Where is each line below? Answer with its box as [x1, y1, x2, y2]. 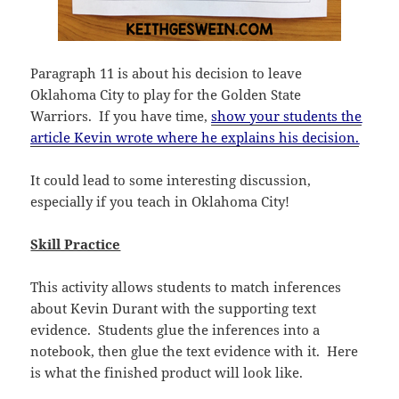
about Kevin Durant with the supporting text [30, 298, 317, 317]
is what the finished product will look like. [30, 362, 304, 381]
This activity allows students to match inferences [30, 277, 342, 296]
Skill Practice [30, 234, 121, 253]
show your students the [211, 106, 362, 125]
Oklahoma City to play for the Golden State [30, 85, 302, 103]
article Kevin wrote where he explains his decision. [30, 127, 360, 146]
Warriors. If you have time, [30, 106, 212, 125]
